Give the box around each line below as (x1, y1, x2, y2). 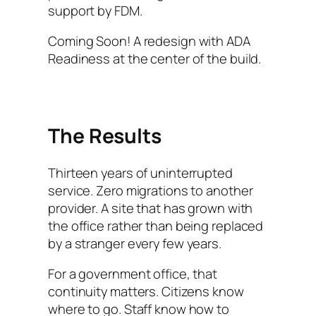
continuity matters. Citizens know (48, 281, 244, 300)
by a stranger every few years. (48, 233, 221, 252)
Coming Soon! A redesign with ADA (48, 32, 250, 50)
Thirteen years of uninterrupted (48, 163, 233, 181)
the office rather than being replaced (48, 216, 264, 234)
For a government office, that (48, 264, 218, 282)
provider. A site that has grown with (48, 198, 253, 217)
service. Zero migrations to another (48, 181, 253, 199)
